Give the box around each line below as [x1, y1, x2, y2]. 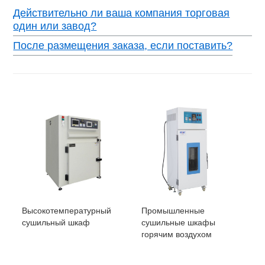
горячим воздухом [141, 230, 212, 240]
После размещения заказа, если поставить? [13, 39, 233, 51]
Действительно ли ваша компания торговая [13, 7, 230, 19]
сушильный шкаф [22, 218, 91, 228]
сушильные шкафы [141, 218, 215, 228]
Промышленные [141, 206, 205, 216]
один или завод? [13, 20, 97, 32]
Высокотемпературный [22, 206, 112, 216]
